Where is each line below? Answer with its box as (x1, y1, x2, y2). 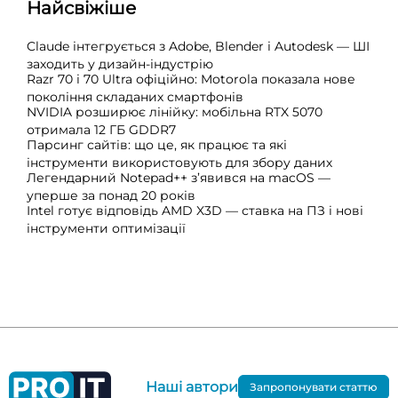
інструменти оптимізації (27, 220, 186, 237)
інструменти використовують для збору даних (27, 155, 332, 171)
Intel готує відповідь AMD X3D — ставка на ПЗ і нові (27, 203, 363, 219)
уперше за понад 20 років (27, 187, 195, 204)
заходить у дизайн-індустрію (27, 56, 213, 73)
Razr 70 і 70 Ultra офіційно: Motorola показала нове (27, 71, 355, 88)
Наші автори (146, 378, 238, 396)
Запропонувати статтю (250, 380, 378, 394)
